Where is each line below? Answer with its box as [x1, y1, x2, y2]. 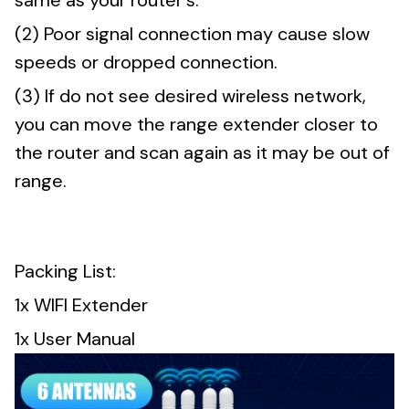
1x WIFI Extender [15, 293, 148, 318]
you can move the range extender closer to [15, 112, 378, 137]
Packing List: [15, 258, 116, 283]
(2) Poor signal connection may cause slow [15, 22, 370, 47]
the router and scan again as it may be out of [15, 141, 390, 165]
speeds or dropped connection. [15, 50, 278, 75]
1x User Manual [15, 327, 135, 351]
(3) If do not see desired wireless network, [15, 84, 366, 109]
